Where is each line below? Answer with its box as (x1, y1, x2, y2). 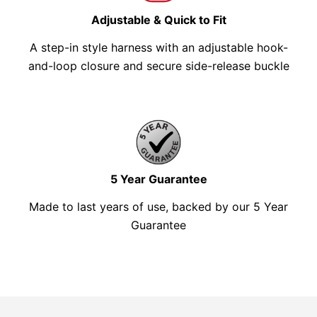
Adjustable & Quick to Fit (91, 13, 226, 28)
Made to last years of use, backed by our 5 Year (29, 200, 288, 214)
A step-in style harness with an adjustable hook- (29, 40, 288, 55)
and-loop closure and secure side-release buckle (28, 59, 289, 74)
